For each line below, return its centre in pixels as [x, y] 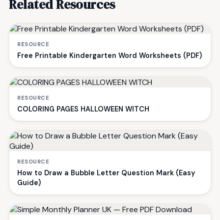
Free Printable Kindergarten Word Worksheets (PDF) [110, 55]
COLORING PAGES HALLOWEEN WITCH [83, 109]
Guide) [29, 183]
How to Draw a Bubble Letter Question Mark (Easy [106, 173]
